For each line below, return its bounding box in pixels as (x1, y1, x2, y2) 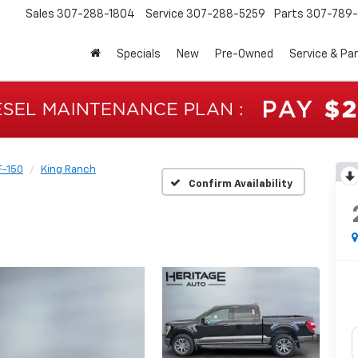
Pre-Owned (215, 49, 273, 61)
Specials (117, 49, 161, 61)
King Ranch (41, 164, 96, 175)
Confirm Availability (188, 179, 292, 190)
